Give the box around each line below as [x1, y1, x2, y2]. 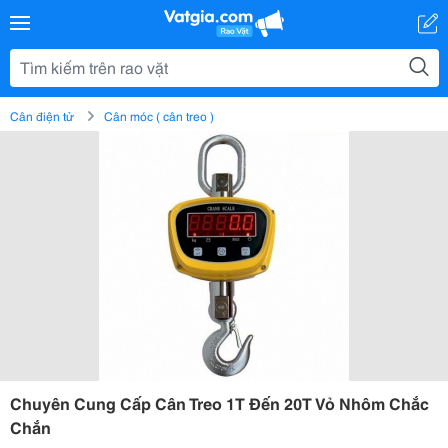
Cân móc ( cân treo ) [104, 107, 214, 124]
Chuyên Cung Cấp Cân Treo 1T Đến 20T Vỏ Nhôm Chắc [10, 391, 429, 414]
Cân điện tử [10, 107, 74, 124]
